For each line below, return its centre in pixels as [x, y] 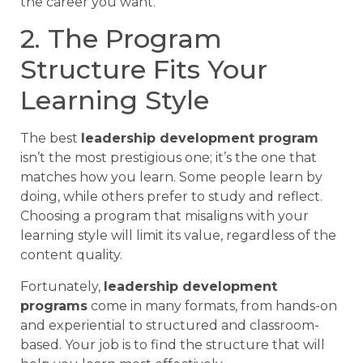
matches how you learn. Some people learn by [171, 177]
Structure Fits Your [144, 70]
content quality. [71, 255]
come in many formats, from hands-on [212, 305]
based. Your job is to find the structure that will [173, 344]
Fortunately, [62, 286]
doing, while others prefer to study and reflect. [171, 197]
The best [51, 139]
